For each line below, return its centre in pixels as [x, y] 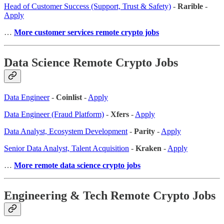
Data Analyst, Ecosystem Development [66, 131]
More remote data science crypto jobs [77, 165]
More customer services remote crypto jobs [86, 32]
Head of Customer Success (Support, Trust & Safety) [87, 6]
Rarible [190, 6]
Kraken [148, 148]
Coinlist [69, 97]
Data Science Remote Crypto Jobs [91, 63]
